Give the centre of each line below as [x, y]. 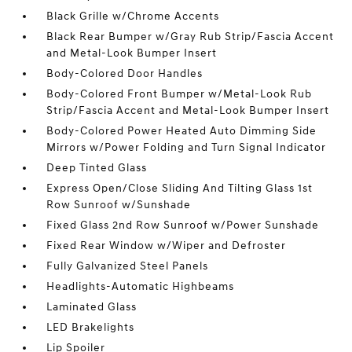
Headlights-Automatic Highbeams [141, 286]
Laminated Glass [92, 307]
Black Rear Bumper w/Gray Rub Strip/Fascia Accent [191, 37]
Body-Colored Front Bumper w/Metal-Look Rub [180, 94]
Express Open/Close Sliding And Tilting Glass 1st [180, 188]
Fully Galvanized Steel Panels [128, 266]
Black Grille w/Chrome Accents [133, 16]
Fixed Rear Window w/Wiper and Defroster [167, 246]
